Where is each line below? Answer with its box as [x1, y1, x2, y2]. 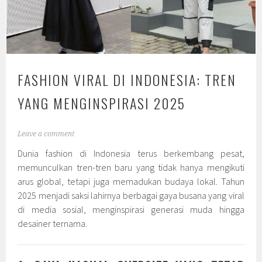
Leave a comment [18, 129, 75, 138]
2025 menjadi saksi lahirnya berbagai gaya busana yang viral [18, 189, 244, 201]
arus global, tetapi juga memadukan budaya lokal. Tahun [18, 175, 244, 187]
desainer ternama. [18, 217, 88, 229]
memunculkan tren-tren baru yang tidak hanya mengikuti [18, 161, 244, 173]
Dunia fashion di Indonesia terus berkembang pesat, [18, 147, 244, 159]
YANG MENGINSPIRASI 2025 [18, 92, 186, 113]
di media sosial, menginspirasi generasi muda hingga [18, 203, 244, 215]
